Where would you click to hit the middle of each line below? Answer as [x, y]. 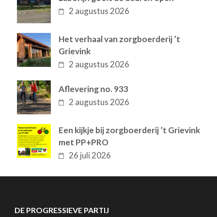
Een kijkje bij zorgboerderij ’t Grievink [129, 130]
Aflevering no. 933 [93, 89]
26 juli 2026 [90, 155]
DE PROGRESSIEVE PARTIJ [62, 210]
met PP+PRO [84, 142]
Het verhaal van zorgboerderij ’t [119, 39]
